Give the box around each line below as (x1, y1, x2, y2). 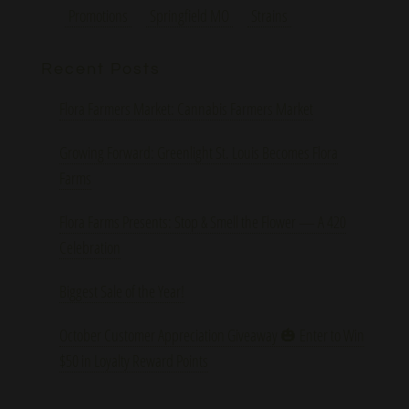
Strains (250, 4, 288, 26)
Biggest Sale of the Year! (58, 279, 184, 302)
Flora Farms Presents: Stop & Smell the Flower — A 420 (58, 210, 346, 233)
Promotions (68, 4, 128, 26)
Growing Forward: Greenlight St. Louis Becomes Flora (58, 141, 338, 163)
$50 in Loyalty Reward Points (58, 349, 208, 372)
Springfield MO (149, 4, 229, 26)
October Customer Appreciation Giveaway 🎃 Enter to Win (58, 323, 364, 346)
